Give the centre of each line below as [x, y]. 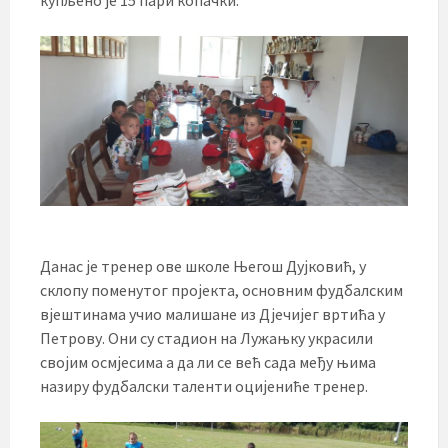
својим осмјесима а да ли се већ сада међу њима [208, 361]
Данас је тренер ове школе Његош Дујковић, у [203, 265]
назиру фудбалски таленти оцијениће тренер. [204, 385]
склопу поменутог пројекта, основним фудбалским [221, 289]
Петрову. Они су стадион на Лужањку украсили [206, 337]
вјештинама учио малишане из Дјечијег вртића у [212, 313]
